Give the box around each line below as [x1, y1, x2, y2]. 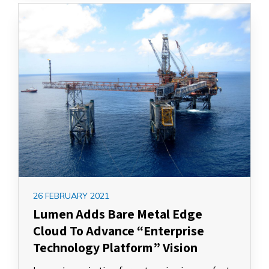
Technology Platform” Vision [33, 239, 198, 256]
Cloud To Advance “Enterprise [33, 222, 204, 240]
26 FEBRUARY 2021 [33, 190, 109, 202]
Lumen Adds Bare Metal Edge [33, 205, 202, 223]
